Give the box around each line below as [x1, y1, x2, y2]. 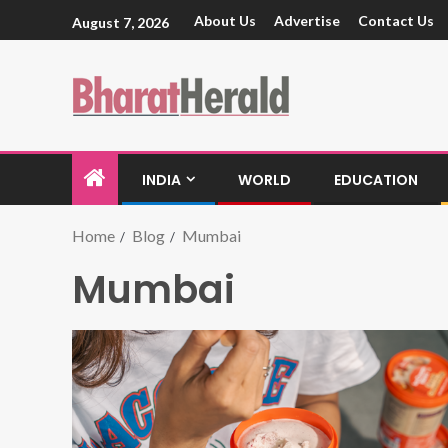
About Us [194, 12, 256, 30]
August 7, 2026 [72, 13, 169, 31]
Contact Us [358, 12, 434, 30]
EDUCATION [334, 170, 418, 190]
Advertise [274, 12, 340, 30]
